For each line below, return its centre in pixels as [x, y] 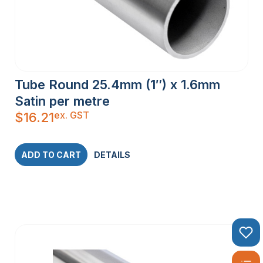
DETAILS [112, 154]
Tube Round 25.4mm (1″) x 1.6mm [117, 84]
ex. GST [72, 115]
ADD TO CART [51, 154]
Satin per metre [62, 101]
